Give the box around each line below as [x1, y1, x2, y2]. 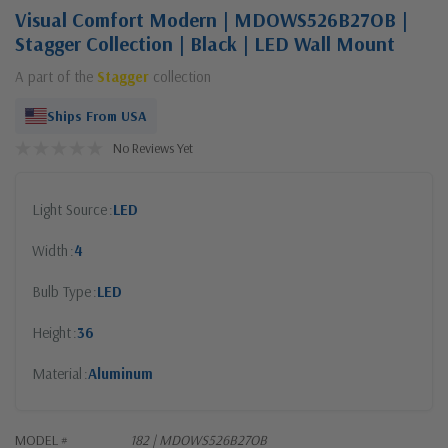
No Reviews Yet [113, 138, 193, 157]
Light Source [32, 199, 107, 219]
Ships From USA [47, 106, 147, 125]
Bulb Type [32, 281, 91, 301]
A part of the [15, 66, 97, 86]
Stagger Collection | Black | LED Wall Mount [15, 30, 395, 56]
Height [32, 322, 71, 342]
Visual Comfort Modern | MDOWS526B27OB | [15, 6, 408, 32]
